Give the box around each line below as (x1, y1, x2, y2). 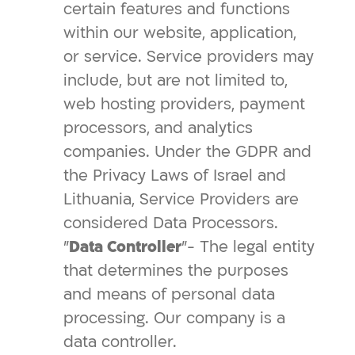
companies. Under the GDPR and (63, 141, 311, 162)
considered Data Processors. (63, 212, 278, 234)
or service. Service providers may (63, 46, 314, 67)
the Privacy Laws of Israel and (63, 165, 286, 186)
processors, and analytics (63, 117, 253, 139)
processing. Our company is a (63, 307, 285, 329)
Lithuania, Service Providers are (63, 189, 299, 210)
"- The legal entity (181, 236, 315, 258)
